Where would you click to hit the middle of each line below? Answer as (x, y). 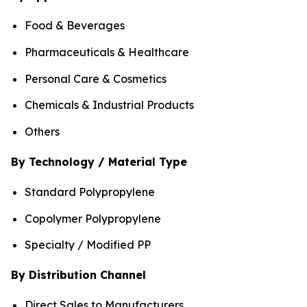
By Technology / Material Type (99, 161)
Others (42, 131)
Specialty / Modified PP (88, 245)
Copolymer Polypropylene (93, 218)
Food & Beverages (76, 26)
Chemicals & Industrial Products (109, 105)
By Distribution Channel (78, 275)
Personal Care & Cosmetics (96, 78)
